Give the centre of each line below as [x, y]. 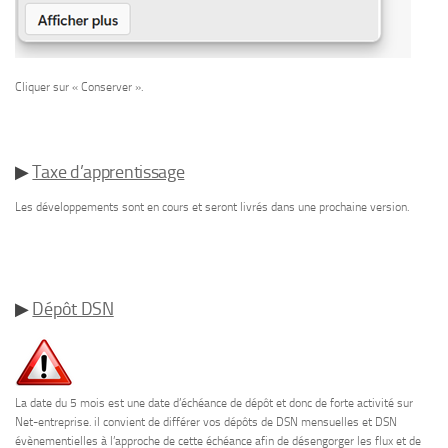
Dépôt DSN [73, 309]
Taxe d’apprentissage [108, 172]
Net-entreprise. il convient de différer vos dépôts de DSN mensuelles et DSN [206, 422]
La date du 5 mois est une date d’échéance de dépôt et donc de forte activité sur [214, 403]
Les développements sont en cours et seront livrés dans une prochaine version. [212, 207]
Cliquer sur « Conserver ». [79, 87]
